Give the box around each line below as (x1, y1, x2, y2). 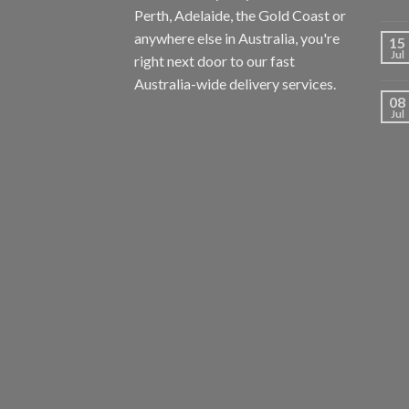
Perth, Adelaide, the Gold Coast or (134, 6, 346, 25)
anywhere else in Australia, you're (134, 29, 340, 47)
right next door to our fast (134, 52, 295, 70)
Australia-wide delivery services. (134, 75, 336, 93)
